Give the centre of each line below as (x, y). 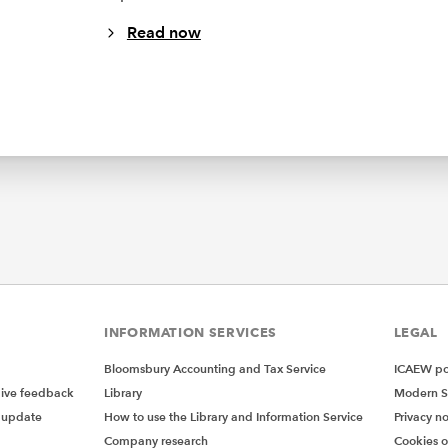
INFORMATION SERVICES (190, 332)
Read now (163, 33)
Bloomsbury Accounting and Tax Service (215, 369)
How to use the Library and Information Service (233, 417)
